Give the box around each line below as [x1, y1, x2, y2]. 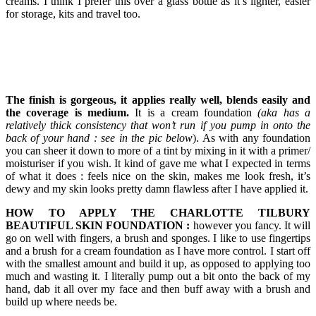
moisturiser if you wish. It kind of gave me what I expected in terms [6, 157, 310, 170]
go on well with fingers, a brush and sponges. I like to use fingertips [6, 232, 310, 245]
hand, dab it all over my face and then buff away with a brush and [6, 283, 310, 296]
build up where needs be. [6, 296, 117, 308]
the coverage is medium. [6, 107, 130, 119]
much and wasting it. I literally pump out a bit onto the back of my [6, 270, 310, 283]
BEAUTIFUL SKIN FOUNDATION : [6, 219, 190, 232]
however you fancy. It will [190, 219, 310, 232]
